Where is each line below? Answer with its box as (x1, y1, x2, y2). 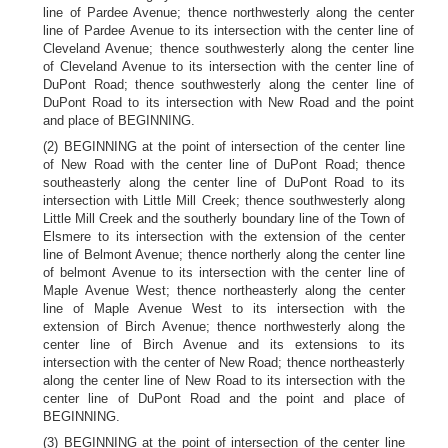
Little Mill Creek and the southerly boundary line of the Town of (43, 211, 405, 226)
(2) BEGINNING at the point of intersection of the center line (43, 139, 405, 154)
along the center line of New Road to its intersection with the (43, 373, 405, 388)
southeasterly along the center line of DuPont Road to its (43, 175, 405, 190)
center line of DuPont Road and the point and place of (43, 391, 405, 406)
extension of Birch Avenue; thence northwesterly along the (43, 319, 405, 334)
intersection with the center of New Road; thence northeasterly (43, 355, 405, 370)
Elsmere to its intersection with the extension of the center (43, 229, 405, 244)
